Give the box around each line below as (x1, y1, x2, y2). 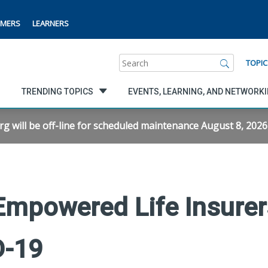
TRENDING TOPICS (21, 86, 93, 96)
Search (118, 53, 149, 66)
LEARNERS (32, 18, 69, 29)
